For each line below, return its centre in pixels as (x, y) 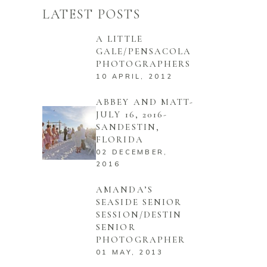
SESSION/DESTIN (139, 214)
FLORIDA (120, 139)
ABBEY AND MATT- (145, 102)
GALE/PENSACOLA (144, 51)
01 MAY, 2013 (130, 252)
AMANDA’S (125, 189)
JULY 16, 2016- (132, 114)
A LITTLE (119, 38)
